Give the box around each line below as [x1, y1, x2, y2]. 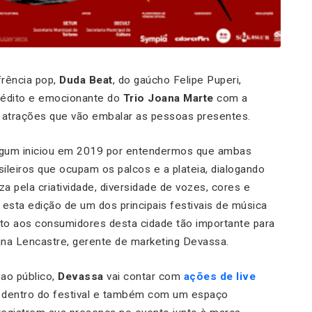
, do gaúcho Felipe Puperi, [112, 73, 242, 86]
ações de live [183, 270, 256, 283]
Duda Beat [56, 73, 113, 86]
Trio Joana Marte [123, 91, 214, 104]
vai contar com [107, 270, 184, 283]
